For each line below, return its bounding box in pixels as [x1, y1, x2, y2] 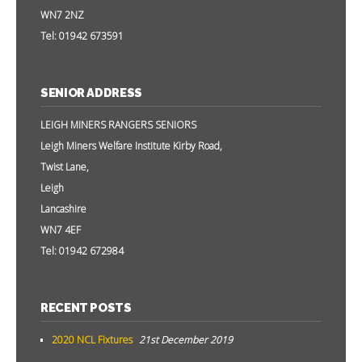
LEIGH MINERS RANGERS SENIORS [40, 118, 196, 133]
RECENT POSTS [40, 301, 132, 315]
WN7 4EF [40, 223, 81, 238]
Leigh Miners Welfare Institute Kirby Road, [40, 139, 222, 154]
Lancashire [40, 202, 86, 217]
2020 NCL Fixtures [52, 333, 133, 347]
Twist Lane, [40, 160, 89, 175]
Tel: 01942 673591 [40, 29, 124, 44]
